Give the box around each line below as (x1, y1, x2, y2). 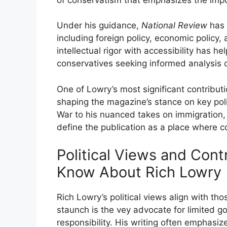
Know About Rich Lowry (57, 163, 221, 181)
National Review (141, 20, 207, 31)
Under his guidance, (57, 20, 141, 31)
